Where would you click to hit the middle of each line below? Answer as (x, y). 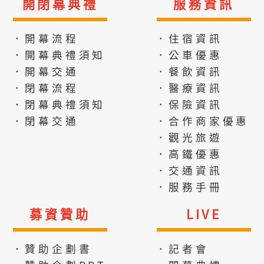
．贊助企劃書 (52, 248)
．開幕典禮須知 (59, 55)
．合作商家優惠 (202, 121)
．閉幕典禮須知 (59, 104)
